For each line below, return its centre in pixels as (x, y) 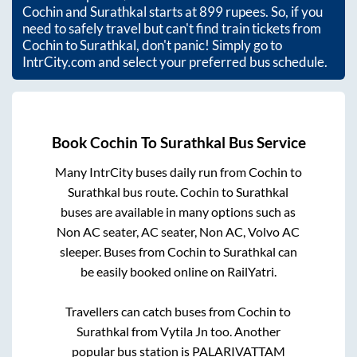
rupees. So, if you (273, 12)
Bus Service (265, 142)
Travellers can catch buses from (152, 311)
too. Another (244, 331)
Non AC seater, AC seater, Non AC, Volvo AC (178, 231)
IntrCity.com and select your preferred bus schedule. (175, 62)
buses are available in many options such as (178, 211)
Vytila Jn (184, 331)
